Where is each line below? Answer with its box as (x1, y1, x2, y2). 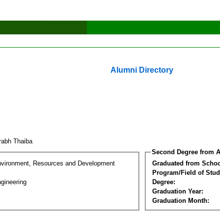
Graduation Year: (152, 187, 203, 195)
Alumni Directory (110, 66, 173, 74)
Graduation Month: (152, 196, 209, 204)
